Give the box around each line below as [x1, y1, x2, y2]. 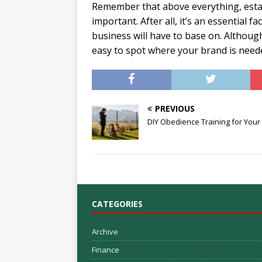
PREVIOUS [155, 103, 195, 115]
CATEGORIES [92, 198, 143, 210]
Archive [92, 226, 118, 237]
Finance [92, 244, 119, 256]
